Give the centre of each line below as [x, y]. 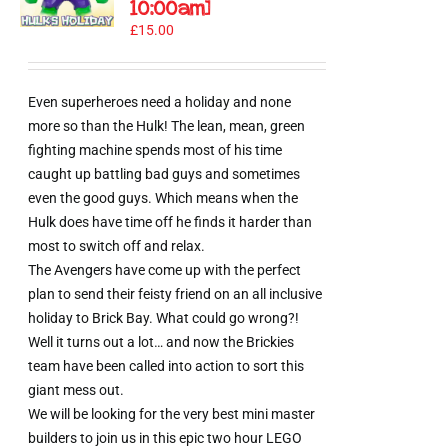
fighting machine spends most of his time [155, 149]
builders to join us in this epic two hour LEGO [165, 437]
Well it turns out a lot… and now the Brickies [161, 341]
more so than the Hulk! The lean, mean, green [167, 125]
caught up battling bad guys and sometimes [164, 173]
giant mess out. [76, 389]
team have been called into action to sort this [166, 365]
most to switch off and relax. [117, 245]
